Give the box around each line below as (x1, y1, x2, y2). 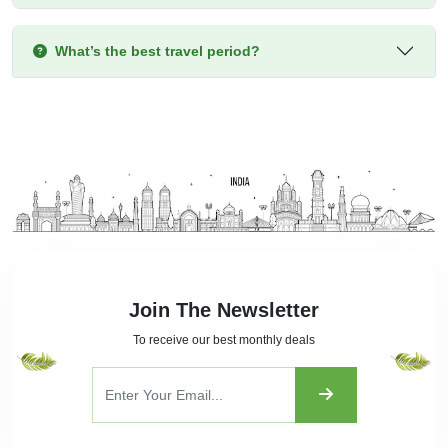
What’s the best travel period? (55, 43, 260, 60)
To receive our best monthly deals (133, 333, 315, 348)
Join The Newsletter (129, 299, 319, 322)
